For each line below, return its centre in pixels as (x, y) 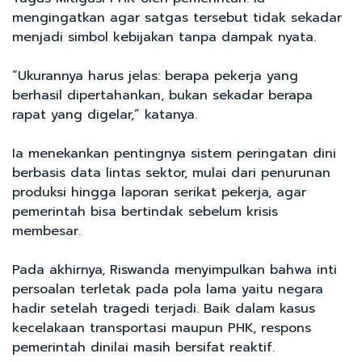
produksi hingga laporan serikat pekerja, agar (159, 192)
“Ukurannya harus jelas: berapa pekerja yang (155, 76)
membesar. (46, 231)
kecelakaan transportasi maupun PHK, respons (162, 328)
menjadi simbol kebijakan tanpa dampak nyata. (164, 37)
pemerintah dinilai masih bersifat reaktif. (143, 347)
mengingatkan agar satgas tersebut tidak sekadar (177, 17)
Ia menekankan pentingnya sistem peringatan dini (174, 153)
